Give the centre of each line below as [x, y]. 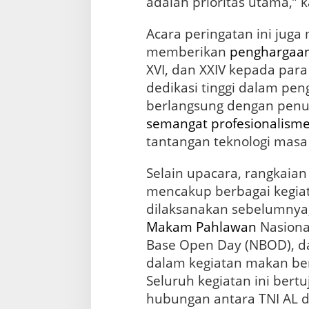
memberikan [188, 52]
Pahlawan [226, 227]
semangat [177, 124]
